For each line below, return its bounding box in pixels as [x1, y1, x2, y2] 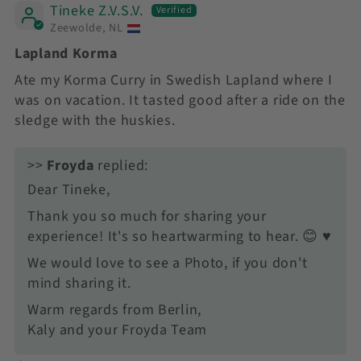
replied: [93, 155, 148, 176]
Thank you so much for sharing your [27, 205, 267, 226]
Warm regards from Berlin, [27, 299, 201, 320]
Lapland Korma [15, 43, 118, 64]
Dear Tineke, [27, 179, 110, 200]
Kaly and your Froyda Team [27, 319, 207, 340]
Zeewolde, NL [50, 19, 123, 37]
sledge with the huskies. [15, 110, 176, 131]
